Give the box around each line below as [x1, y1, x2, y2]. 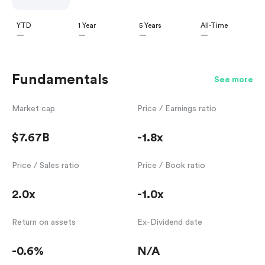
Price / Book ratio [137, 161, 205, 170]
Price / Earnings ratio [137, 105, 216, 114]
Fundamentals [12, 73, 108, 88]
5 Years [139, 22, 161, 30]
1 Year [77, 22, 96, 30]
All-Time [200, 22, 228, 30]
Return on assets [12, 218, 76, 227]
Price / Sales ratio [12, 161, 79, 170]
